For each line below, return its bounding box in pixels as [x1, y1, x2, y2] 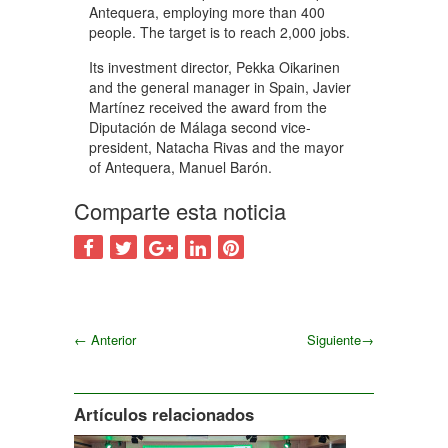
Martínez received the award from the [89, 96, 327, 117]
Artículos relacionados [74, 401, 254, 426]
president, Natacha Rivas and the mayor [89, 136, 344, 157]
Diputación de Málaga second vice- [89, 116, 311, 137]
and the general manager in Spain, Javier [89, 76, 351, 97]
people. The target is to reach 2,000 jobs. [89, 21, 350, 42]
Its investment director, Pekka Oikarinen [89, 56, 340, 77]
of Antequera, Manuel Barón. [89, 156, 272, 177]
